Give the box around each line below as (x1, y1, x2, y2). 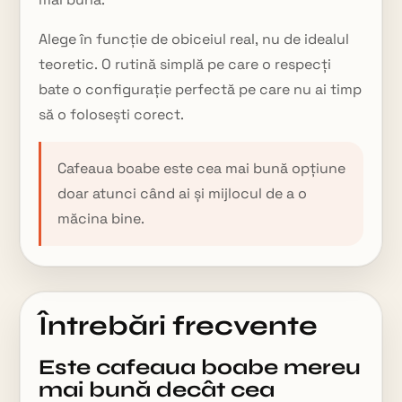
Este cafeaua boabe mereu (39, 354, 362, 380)
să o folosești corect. (39, 105, 185, 124)
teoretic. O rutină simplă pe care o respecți (39, 55, 332, 74)
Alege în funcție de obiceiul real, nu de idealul (39, 30, 350, 48)
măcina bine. (57, 209, 145, 228)
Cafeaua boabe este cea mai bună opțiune (57, 159, 346, 178)
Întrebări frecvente (39, 310, 319, 342)
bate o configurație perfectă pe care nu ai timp (39, 80, 363, 99)
